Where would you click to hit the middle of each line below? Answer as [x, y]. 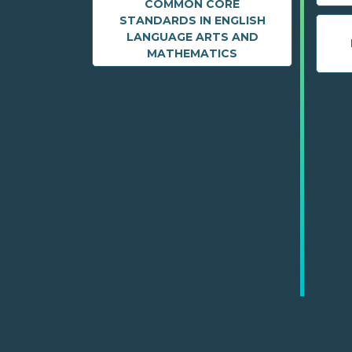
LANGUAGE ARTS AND [192, 37]
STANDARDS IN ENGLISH [192, 21]
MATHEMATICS [192, 54]
